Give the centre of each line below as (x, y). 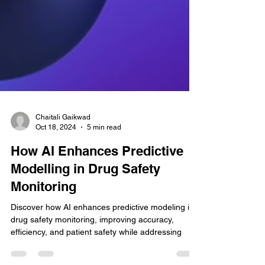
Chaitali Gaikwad (63, 195)
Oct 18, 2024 (56, 205)
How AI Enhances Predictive (97, 229)
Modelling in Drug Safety (85, 247)
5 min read (104, 205)
